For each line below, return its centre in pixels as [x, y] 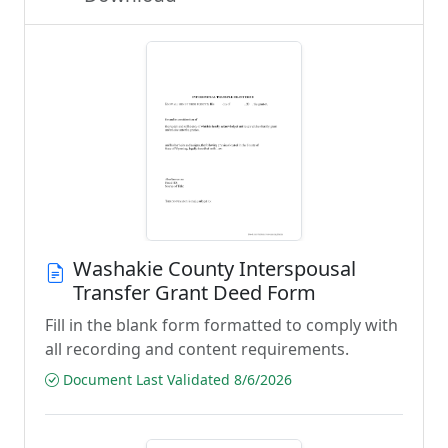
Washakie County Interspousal [214, 268]
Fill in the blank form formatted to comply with [221, 325]
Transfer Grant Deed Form [194, 292]
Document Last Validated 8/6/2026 [175, 379]
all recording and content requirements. [197, 349]
